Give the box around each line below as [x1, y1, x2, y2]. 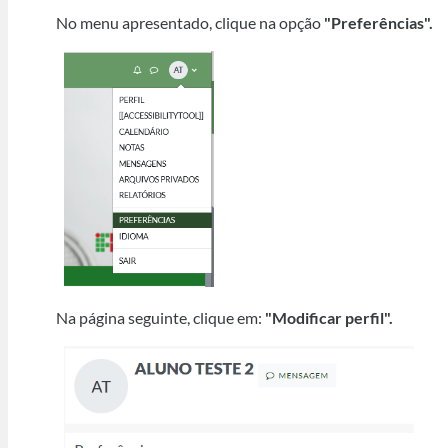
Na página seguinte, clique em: [55, 307, 265, 327]
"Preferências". [323, 13, 433, 33]
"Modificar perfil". [264, 307, 393, 327]
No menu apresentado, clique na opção [55, 13, 324, 33]
